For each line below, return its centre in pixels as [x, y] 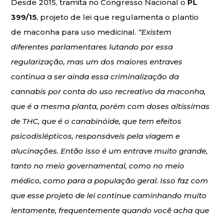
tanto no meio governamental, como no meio [98, 166]
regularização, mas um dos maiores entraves [97, 61]
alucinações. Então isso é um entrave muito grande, [110, 151]
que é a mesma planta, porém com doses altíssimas [111, 106]
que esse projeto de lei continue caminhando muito [109, 195]
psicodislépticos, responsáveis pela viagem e [96, 136]
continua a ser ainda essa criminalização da [95, 76]
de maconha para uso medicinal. [75, 32]
